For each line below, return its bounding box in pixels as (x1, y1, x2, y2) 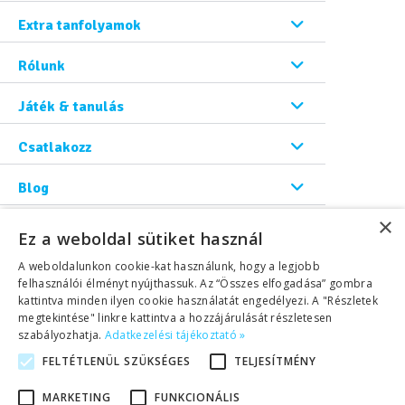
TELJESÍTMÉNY (234, 353, 316, 369)
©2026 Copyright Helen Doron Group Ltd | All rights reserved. (31, 384, 295, 397)
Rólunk (18, 57, 65, 75)
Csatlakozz (18, 138, 91, 156)
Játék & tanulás (18, 98, 124, 116)
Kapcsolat (18, 220, 86, 238)
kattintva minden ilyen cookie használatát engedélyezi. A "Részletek (18, 293, 379, 308)
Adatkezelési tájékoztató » (104, 327, 246, 343)
